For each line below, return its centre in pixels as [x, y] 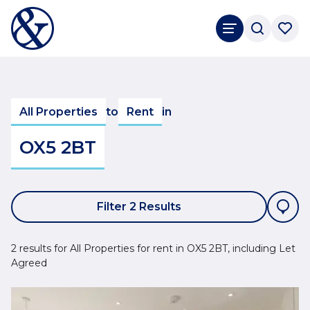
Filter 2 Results [139, 207]
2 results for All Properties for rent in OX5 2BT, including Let [153, 248]
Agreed [29, 263]
